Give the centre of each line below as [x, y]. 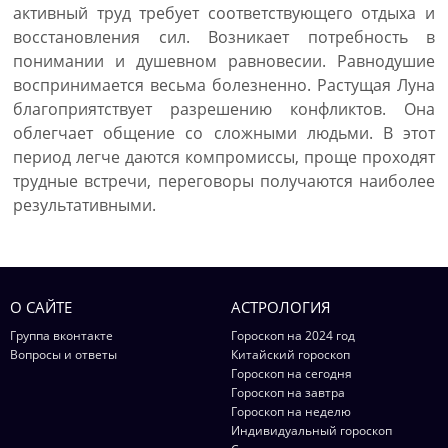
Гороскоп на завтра [288, 392]
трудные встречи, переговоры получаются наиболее [224, 181]
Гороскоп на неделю [291, 411]
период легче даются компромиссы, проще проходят [224, 157]
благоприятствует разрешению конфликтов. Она [224, 109]
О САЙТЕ [41, 307]
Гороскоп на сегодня [291, 373]
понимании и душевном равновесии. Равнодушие [224, 61]
